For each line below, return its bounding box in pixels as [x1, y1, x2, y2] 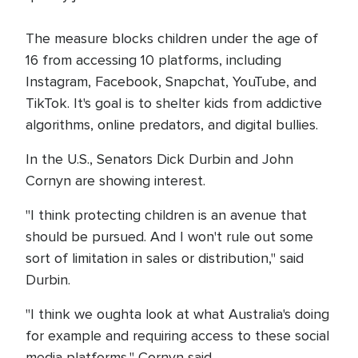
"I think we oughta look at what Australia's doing [26, 305, 329, 323]
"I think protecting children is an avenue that [26, 206, 307, 224]
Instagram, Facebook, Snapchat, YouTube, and [26, 73, 316, 90]
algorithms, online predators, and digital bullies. [26, 116, 318, 133]
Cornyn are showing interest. [26, 172, 205, 189]
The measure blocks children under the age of [26, 30, 318, 47]
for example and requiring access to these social [26, 327, 329, 344]
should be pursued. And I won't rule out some [26, 228, 313, 245]
